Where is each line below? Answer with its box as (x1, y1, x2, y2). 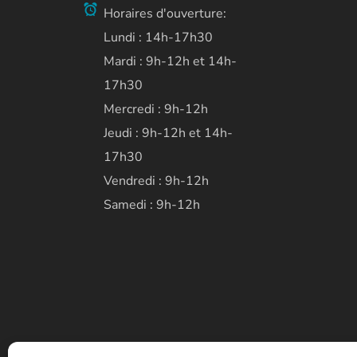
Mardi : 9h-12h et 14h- (103, 53, 237, 71)
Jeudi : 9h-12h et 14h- (103, 124, 233, 143)
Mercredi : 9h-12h (103, 100, 208, 119)
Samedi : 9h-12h (103, 196, 200, 214)
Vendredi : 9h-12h (103, 172, 209, 190)
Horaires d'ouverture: (103, 5, 229, 23)
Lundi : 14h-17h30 (103, 29, 213, 47)
